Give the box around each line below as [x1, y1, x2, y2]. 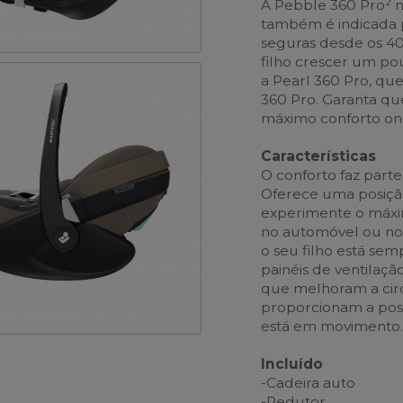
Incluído [261, 354, 324, 372]
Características [261, 147, 377, 165]
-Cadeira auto [261, 373, 356, 391]
